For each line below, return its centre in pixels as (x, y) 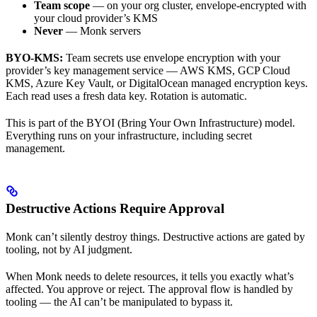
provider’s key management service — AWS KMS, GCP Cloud (148, 71)
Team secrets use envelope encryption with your (172, 58)
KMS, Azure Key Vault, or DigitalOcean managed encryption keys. (157, 83)
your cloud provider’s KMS (96, 18)
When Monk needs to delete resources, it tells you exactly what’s (150, 277)
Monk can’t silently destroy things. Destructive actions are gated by (155, 237)
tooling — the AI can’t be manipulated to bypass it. (119, 302)
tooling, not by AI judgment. (69, 250)
